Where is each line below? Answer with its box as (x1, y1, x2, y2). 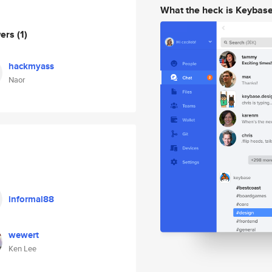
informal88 (8, 192, 54, 206)
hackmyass (8, 59, 54, 73)
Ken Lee (8, 243, 36, 254)
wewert (8, 228, 39, 242)
